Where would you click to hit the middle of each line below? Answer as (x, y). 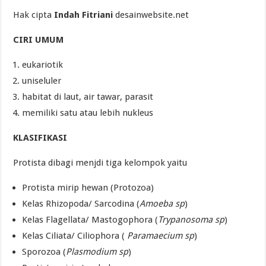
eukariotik (43, 64)
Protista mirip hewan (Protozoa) (88, 187)
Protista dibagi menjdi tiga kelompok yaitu (100, 162)
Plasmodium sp (97, 251)
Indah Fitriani (84, 15)
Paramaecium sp (161, 235)
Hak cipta (34, 15)
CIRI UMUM (39, 39)
